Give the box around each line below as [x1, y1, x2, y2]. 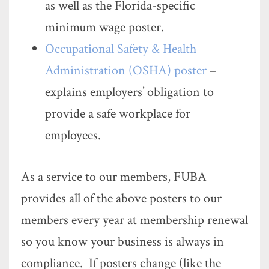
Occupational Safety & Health [45, 40, 196, 58]
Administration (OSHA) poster [45, 62, 207, 79]
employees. [45, 127, 101, 144]
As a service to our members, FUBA [21, 168, 207, 186]
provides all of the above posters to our [21, 190, 222, 207]
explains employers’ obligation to [45, 83, 214, 101]
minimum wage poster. [45, 19, 164, 36]
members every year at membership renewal [21, 211, 248, 229]
